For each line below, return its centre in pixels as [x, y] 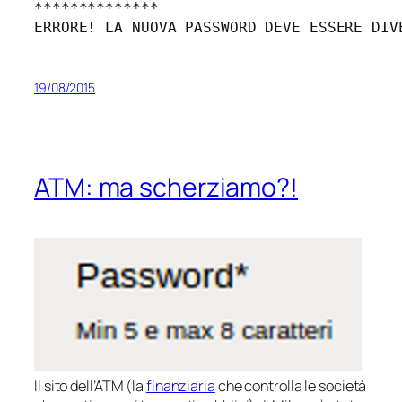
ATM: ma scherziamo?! [166, 188]
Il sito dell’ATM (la [90, 386]
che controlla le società [291, 386]
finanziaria [180, 386]
